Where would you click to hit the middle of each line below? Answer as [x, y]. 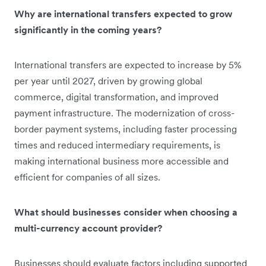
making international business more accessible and [121, 161]
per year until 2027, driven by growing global [108, 80]
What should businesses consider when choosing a [126, 212]
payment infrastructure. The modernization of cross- [124, 113]
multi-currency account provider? [88, 228]
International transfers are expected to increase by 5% [128, 64]
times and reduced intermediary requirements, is [117, 145]
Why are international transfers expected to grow [123, 13]
